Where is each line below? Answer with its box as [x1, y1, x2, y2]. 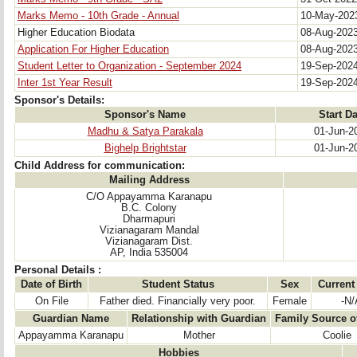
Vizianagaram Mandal [99, 225, 199, 236]
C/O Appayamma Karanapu [86, 191, 212, 202]
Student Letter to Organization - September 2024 [18, 61, 241, 72]
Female [272, 296, 307, 307]
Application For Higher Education [18, 44, 169, 55]
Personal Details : [14, 265, 101, 276]
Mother [182, 330, 215, 341]
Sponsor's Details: [14, 95, 104, 106]
